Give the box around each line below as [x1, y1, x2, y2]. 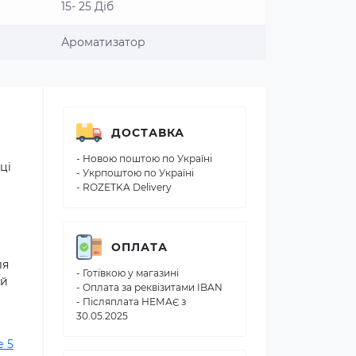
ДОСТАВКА [111, 125, 184, 140]
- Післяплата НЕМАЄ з [76, 296, 186, 308]
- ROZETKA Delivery [76, 181, 172, 193]
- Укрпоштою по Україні [76, 167, 194, 179]
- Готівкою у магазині [76, 267, 179, 279]
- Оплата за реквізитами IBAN [76, 281, 222, 293]
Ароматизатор [61, 35, 145, 49]
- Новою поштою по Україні [76, 153, 212, 164]
